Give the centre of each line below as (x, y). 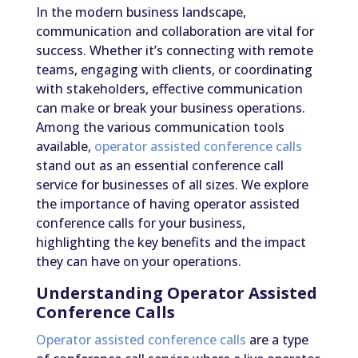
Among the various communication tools (160, 127)
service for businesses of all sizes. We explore (172, 185)
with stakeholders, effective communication (169, 89)
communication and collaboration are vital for (175, 32)
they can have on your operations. (138, 262)
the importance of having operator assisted (167, 204)
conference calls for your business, (140, 223)
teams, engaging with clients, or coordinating (174, 70)
